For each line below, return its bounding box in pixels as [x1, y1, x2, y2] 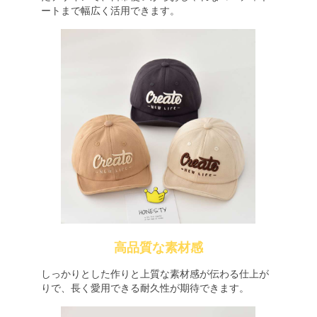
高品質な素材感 [114, 241, 203, 255]
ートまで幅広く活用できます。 [40, 5, 180, 16]
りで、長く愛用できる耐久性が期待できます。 [40, 282, 249, 294]
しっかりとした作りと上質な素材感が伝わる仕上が [40, 268, 269, 279]
